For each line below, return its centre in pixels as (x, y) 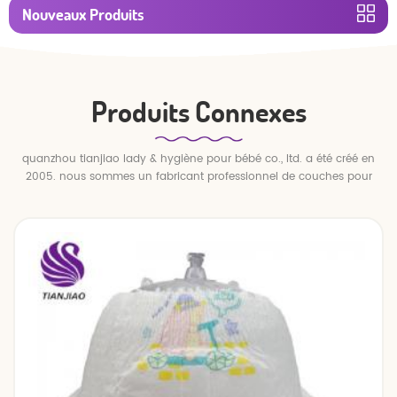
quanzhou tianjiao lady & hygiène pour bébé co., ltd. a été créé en (198, 159)
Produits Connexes (198, 111)
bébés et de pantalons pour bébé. (198, 194)
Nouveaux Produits (83, 14)
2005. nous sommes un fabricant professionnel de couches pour (198, 176)
